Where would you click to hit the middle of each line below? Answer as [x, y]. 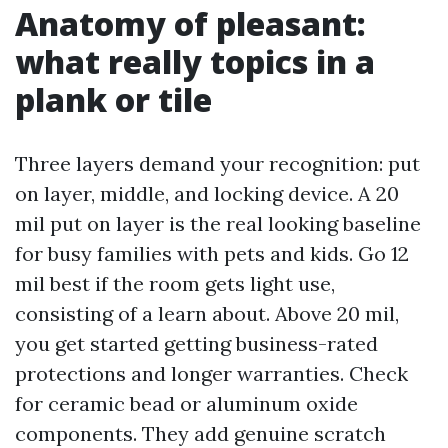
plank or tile [113, 99]
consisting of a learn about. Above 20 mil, [207, 313]
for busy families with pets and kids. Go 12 [212, 253]
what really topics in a [195, 61]
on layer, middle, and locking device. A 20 [207, 193]
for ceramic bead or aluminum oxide [186, 403]
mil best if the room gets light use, [175, 283]
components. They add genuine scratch [200, 433]
